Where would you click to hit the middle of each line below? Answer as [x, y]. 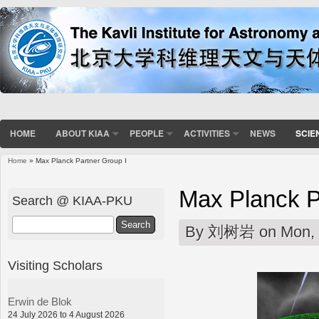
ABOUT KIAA [83, 134]
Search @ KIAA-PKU [72, 200]
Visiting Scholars [55, 266]
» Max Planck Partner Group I [77, 161]
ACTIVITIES [207, 134]
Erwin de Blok [40, 302]
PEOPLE [147, 134]
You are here [37, 176]
